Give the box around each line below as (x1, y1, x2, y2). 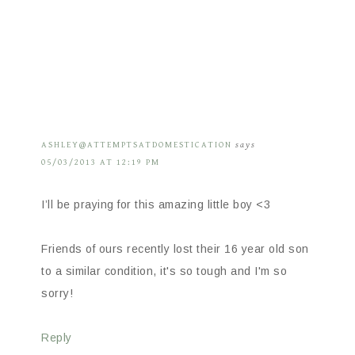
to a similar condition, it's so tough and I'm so (41, 264, 287, 277)
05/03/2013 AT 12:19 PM (41, 156, 160, 167)
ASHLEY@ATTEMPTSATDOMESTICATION (41, 139, 232, 150)
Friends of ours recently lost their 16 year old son (41, 242, 309, 255)
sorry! (41, 286, 73, 300)
